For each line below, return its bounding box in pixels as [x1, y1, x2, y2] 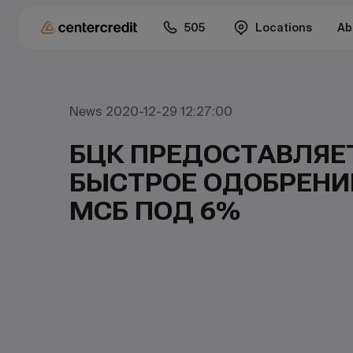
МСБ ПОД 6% [69, 196, 240, 226]
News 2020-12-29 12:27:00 [69, 103, 232, 120]
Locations [255, 20, 312, 35]
